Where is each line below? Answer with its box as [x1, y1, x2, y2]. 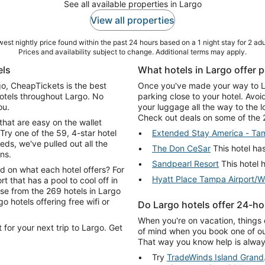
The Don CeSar [152, 143, 211, 154]
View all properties [91, 14, 174, 27]
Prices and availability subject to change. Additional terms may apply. [18, 47, 247, 57]
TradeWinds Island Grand [167, 252, 264, 263]
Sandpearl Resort [152, 159, 219, 169]
